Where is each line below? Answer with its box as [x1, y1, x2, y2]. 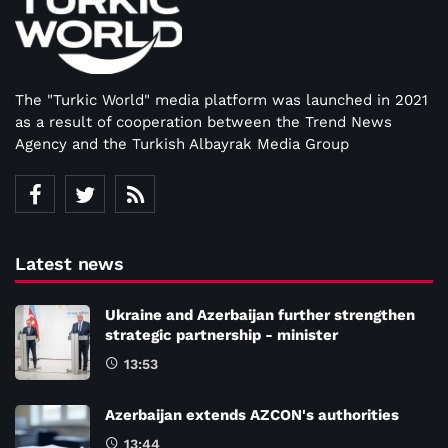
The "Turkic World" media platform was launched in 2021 [15, 90, 428, 109]
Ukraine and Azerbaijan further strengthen [105, 305, 415, 324]
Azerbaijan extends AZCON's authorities [105, 405, 399, 424]
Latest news [15, 252, 125, 274]
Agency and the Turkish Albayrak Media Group [15, 134, 349, 153]
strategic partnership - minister [105, 325, 338, 344]
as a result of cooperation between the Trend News [15, 112, 392, 131]
